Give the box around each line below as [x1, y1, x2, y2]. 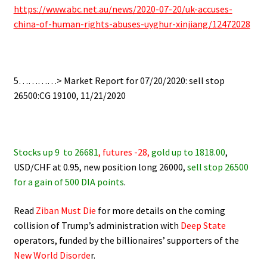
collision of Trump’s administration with [13, 219, 181, 231]
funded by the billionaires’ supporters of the [58, 234, 239, 246]
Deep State [180, 219, 226, 231]
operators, [13, 234, 59, 246]
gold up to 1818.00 [151, 146, 225, 159]
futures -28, [100, 146, 150, 159]
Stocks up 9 [13, 146, 60, 159]
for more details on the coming [95, 204, 225, 216]
